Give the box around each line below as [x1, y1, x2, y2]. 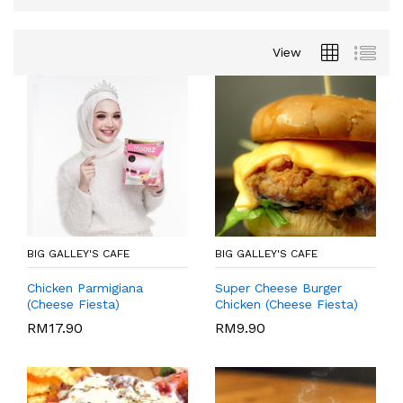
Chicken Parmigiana [27, 280, 143, 295]
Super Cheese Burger [215, 280, 342, 295]
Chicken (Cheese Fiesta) [215, 296, 358, 311]
